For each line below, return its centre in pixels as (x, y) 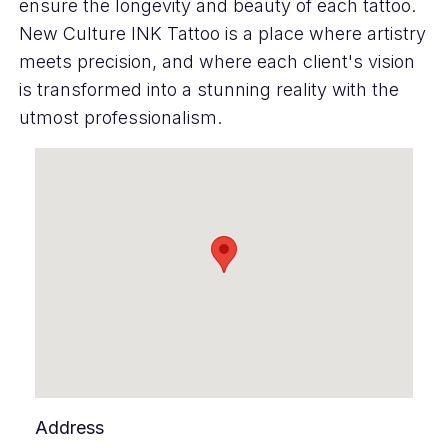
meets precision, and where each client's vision (216, 61)
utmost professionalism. (120, 117)
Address (69, 427)
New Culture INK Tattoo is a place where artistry (222, 33)
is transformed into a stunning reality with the (208, 89)
